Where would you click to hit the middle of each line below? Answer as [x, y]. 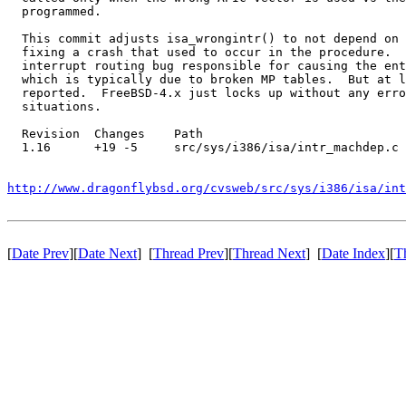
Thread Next [269, 253]
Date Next [107, 253]
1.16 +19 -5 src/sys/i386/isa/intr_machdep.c [203, 147]
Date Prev [40, 253]
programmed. [54, 11]
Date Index [353, 253]
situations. [54, 106]
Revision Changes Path [105, 133]
